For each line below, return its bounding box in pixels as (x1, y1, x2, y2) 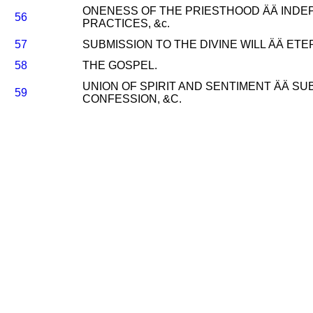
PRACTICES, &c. (82, 17, 170, 29)
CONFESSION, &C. (82, 93, 182, 105)
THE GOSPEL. (82, 59, 157, 71)
